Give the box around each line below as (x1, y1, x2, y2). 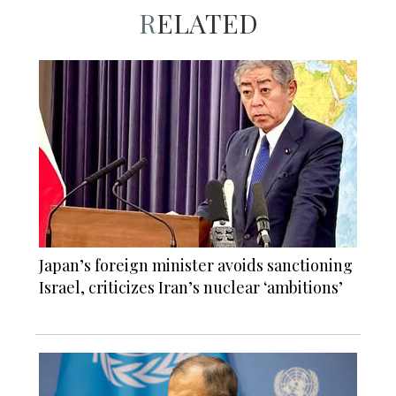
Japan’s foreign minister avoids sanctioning (39, 254, 353, 276)
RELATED (156, 4, 258, 41)
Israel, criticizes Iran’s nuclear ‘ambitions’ (39, 276, 343, 298)
